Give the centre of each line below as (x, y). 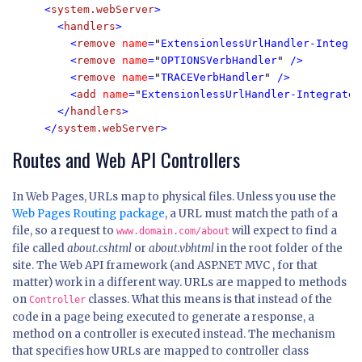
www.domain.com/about (173, 232)
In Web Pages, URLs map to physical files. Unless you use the (174, 197)
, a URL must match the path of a (251, 214)
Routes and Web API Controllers (126, 160)
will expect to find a (283, 231)
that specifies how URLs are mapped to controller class (160, 351)
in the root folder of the (278, 249)
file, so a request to (64, 231)
